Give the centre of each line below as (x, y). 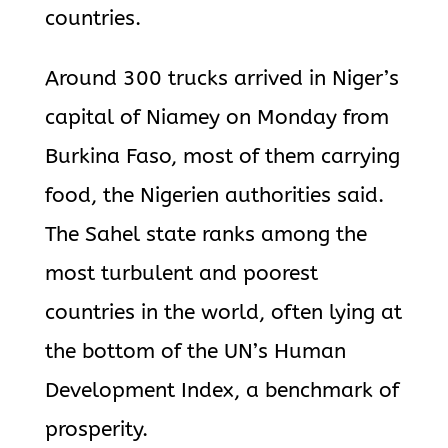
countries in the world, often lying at (223, 312)
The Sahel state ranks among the (205, 234)
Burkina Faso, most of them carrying (222, 156)
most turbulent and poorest (181, 273)
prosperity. (96, 429)
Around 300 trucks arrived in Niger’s (221, 78)
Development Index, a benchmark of (221, 390)
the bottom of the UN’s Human (195, 351)
